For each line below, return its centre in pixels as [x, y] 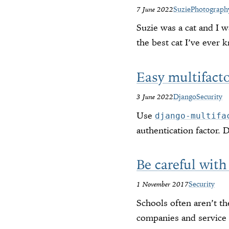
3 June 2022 [155, 97]
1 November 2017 [163, 184]
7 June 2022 [155, 9]
